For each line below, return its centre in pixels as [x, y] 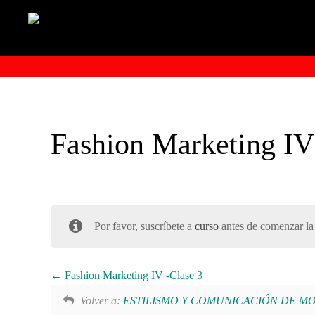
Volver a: [101, 301]
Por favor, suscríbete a [144, 226]
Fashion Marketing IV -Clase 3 [132, 276]
